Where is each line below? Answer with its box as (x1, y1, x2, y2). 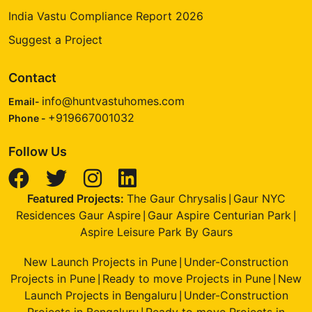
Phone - (8, 111, 48, 124)
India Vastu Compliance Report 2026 (8, 8, 203, 23)
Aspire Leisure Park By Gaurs (79, 224, 233, 239)
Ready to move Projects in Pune (102, 271, 271, 286)
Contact (8, 70, 56, 85)
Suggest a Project (8, 32, 102, 47)
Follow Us (8, 143, 67, 159)
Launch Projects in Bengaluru (24, 288, 177, 302)
